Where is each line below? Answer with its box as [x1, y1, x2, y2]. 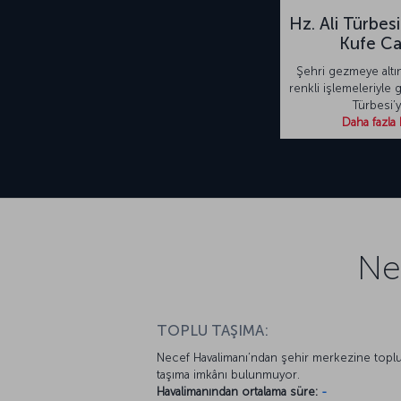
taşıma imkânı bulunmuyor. [157, 368, 300, 382]
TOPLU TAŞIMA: [157, 322, 269, 340]
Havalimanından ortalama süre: [157, 385, 318, 399]
